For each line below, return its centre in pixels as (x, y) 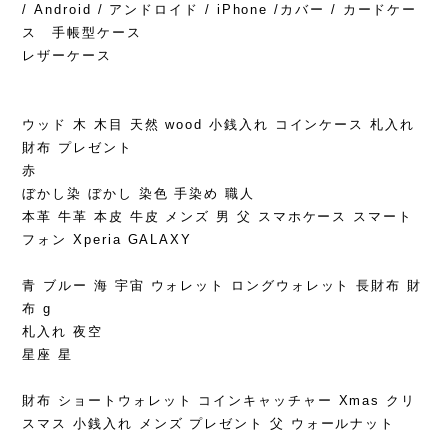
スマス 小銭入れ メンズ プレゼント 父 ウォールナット (209, 424)
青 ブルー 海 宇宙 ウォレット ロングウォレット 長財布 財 (222, 286)
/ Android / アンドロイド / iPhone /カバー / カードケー (220, 10)
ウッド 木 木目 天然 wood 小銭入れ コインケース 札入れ (218, 125)
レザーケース (67, 56)
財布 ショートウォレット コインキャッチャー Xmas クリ (219, 401)
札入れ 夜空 (62, 332)
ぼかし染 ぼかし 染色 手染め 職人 (138, 194)
